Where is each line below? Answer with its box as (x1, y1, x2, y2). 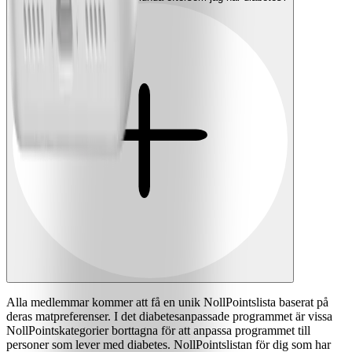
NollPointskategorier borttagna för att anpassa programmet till (6, 324, 310, 338)
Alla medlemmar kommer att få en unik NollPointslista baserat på (6, 295, 328, 310)
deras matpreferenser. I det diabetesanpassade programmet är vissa (6, 310, 332, 324)
